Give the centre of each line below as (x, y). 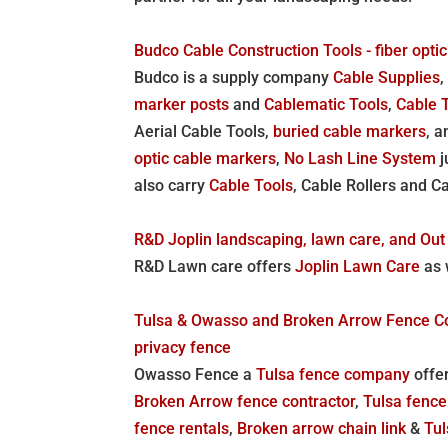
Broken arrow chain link (322, 428)
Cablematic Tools (326, 104)
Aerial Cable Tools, (204, 131)
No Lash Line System (360, 158)
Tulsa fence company (333, 374)
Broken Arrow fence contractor (245, 401)
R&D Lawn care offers (215, 266)
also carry (172, 185)
